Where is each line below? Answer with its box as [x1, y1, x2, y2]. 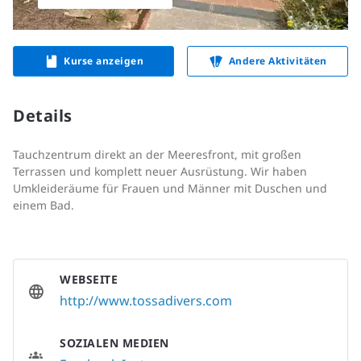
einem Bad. [13, 197, 74, 213]
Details [13, 105, 73, 127]
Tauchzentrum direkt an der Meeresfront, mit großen [13, 147, 301, 162]
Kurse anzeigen [64, 54, 144, 68]
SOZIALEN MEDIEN [60, 335, 169, 351]
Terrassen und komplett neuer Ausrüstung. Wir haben [13, 164, 307, 179]
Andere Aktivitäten [228, 54, 327, 68]
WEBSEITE [60, 272, 118, 287]
